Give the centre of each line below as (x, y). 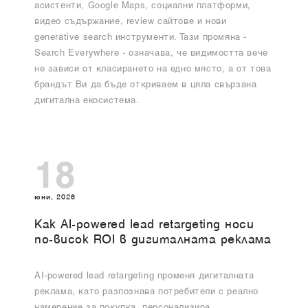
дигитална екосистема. (87, 101)
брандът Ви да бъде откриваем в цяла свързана (146, 86)
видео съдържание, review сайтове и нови (131, 22)
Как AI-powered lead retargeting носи (144, 225)
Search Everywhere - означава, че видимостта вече (151, 54)
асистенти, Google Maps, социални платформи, (143, 7)
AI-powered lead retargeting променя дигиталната (144, 277)
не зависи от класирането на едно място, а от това (153, 70)
